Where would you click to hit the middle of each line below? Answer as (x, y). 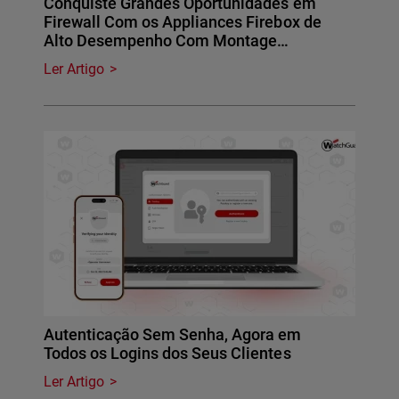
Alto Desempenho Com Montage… (167, 41)
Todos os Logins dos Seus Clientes (167, 354)
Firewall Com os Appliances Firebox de (183, 22)
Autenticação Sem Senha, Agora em (173, 335)
